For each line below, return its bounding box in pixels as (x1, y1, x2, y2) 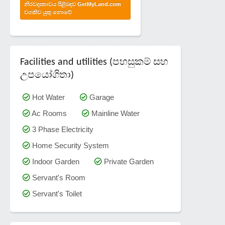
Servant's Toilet (30, 189, 82, 198)
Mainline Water (89, 108, 140, 118)
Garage (87, 92, 114, 101)
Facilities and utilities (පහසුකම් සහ (20, 57, 168, 67)
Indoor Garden (30, 157, 79, 166)
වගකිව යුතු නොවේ (24, 9, 72, 15)
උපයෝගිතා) (20, 70, 74, 80)
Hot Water (30, 92, 65, 101)
